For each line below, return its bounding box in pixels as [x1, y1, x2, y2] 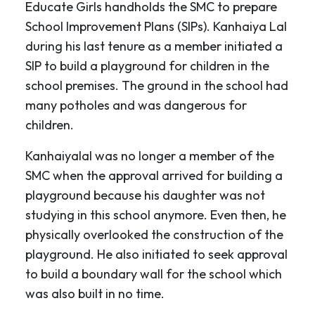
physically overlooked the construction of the [25, 226, 283, 243]
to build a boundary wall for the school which [25, 265, 282, 282]
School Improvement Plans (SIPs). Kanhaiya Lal [25, 18, 287, 34]
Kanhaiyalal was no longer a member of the [25, 147, 274, 164]
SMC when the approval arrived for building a [25, 167, 283, 184]
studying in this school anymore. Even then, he [25, 206, 286, 223]
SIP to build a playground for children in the [25, 57, 269, 74]
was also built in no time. [25, 285, 165, 302]
